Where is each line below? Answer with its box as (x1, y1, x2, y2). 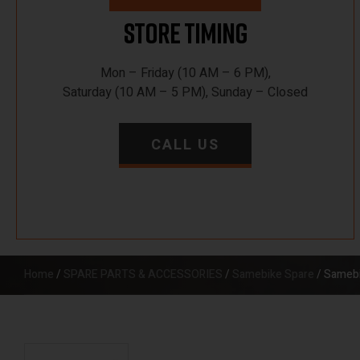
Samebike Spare (232, 266, 314, 283)
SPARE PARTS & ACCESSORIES (63, 266, 223, 283)
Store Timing (123, 16, 247, 50)
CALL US (151, 134, 220, 156)
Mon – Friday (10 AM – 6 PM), (100, 63, 271, 83)
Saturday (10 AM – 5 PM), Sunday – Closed (63, 83, 309, 102)
